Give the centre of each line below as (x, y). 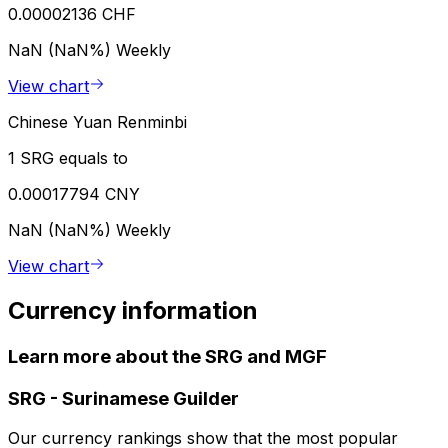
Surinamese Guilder (150, 398)
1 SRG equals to (68, 158)
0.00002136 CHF (72, 14)
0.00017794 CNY (74, 194)
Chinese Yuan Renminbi (97, 122)
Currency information (133, 310)
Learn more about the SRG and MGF (167, 356)
